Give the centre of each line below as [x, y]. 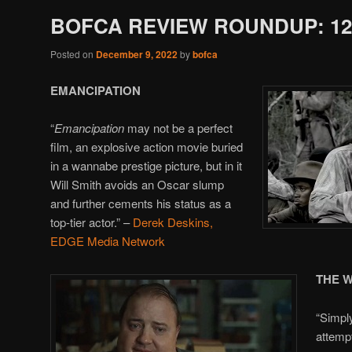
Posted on [73, 54]
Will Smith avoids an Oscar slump [137, 184]
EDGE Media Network [108, 240]
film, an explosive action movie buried [147, 146]
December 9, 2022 [137, 55]
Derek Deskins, [173, 222]
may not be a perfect [178, 127]
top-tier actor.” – [92, 222]
